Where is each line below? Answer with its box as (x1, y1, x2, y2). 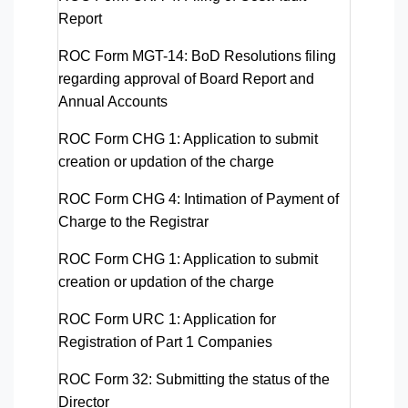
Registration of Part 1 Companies (58, 333, 272, 350)
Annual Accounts (58, 93, 168, 109)
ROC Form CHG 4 (58, 190, 177, 207)
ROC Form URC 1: (58, 311, 180, 327)
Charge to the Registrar (58, 213, 209, 229)
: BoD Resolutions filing (184, 47, 336, 64)
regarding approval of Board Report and (58, 70, 314, 87)
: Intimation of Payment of (177, 190, 339, 207)
